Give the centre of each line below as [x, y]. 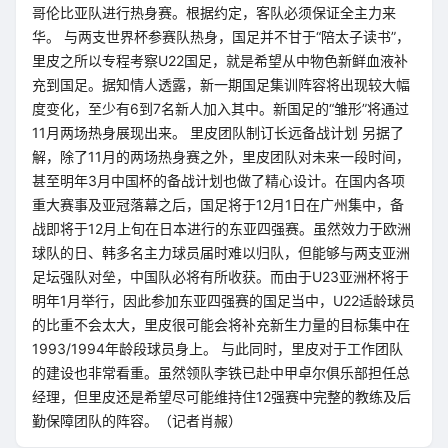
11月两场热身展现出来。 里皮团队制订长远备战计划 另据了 [218, 132]
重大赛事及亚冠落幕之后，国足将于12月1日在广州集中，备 [218, 204]
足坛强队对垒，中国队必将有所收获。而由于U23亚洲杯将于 [220, 276]
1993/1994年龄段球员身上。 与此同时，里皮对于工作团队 [217, 348]
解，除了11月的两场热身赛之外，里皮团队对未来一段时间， [221, 156]
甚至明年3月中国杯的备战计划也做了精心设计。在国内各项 [218, 180]
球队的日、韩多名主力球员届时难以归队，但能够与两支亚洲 [221, 252]
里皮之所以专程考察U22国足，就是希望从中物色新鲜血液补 [220, 60]
